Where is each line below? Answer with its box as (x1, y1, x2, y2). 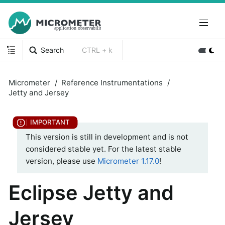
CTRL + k (82, 45, 113, 54)
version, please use (26, 156, 97, 166)
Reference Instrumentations (61, 77, 163, 87)
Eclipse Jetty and (9, 180, 174, 205)
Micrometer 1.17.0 (97, 156, 159, 166)
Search (41, 45, 64, 54)
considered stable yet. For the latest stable (26, 144, 181, 154)
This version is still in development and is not (26, 132, 188, 142)
